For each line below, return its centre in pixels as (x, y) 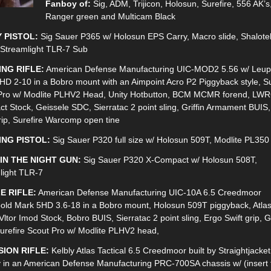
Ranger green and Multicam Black (110, 16)
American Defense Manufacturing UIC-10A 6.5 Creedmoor (149, 192)
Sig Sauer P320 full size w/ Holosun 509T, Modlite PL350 (160, 139)
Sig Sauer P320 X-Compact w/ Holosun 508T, (169, 159)
